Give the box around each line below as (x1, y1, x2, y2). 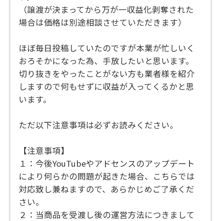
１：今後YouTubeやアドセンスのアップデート (19, 157, 195, 169)
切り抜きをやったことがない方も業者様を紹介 (19, 67, 195, 79)
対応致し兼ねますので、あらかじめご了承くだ (19, 183, 195, 195)
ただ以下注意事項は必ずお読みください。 (19, 118, 179, 131)
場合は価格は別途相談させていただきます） (19, 16, 187, 28)
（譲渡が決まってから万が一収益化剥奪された (19, 3, 194, 15)
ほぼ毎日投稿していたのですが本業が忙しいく (19, 41, 195, 54)
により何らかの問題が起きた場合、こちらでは (19, 170, 195, 182)
